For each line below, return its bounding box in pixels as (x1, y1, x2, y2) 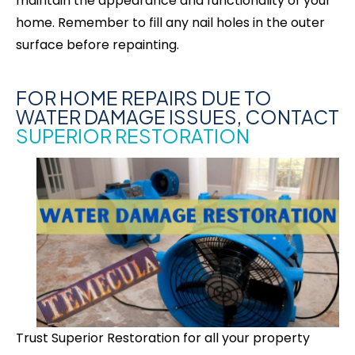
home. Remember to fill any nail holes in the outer (16, 13, 325, 32)
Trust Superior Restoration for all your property (16, 329, 310, 348)
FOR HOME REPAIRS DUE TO (16, 85, 272, 109)
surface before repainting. (16, 35, 179, 54)
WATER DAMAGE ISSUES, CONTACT (16, 104, 339, 128)
